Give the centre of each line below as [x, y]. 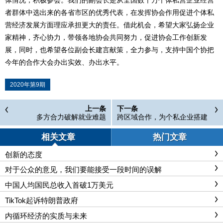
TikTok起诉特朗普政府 [42, 201]
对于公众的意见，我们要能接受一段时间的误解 [83, 170]
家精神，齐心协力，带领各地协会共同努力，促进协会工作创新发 [106, 37]
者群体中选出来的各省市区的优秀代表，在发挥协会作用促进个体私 [110, 12]
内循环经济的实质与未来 [46, 216]
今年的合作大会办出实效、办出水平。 [64, 62]
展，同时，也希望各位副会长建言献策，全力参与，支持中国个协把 [110, 50]
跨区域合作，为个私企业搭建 [162, 117]
